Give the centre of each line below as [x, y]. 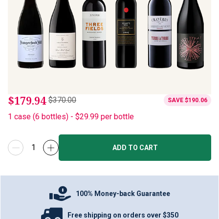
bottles [54, 117]
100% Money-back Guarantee [123, 193]
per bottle [117, 117]
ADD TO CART [135, 148]
